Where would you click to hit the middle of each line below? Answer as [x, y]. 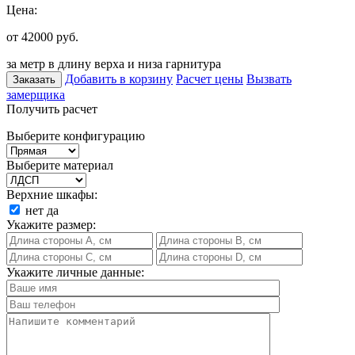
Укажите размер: [51, 224]
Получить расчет [52, 109]
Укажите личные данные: [75, 272]
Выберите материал [60, 165]
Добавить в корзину [119, 78]
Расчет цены [210, 78]
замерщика [36, 94]
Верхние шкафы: [52, 194]
